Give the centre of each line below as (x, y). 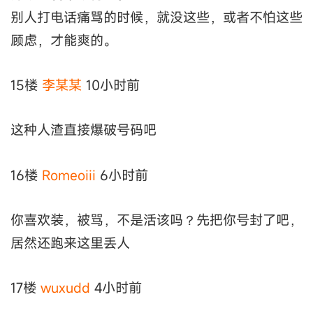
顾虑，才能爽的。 (64, 40)
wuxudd (65, 288)
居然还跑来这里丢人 (70, 243)
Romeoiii (69, 175)
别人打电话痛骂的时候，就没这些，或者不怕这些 (156, 17)
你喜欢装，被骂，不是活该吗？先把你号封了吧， (156, 220)
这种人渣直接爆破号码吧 (83, 130)
